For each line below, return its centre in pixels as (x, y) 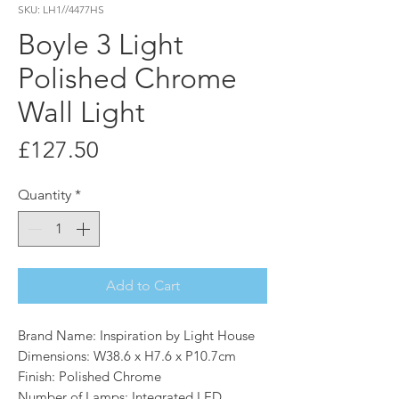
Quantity (45, 195)
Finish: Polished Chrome (90, 377)
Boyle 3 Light (101, 45)
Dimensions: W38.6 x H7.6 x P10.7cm (127, 356)
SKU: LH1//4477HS (61, 10)
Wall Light (81, 113)
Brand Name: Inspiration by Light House (136, 336)
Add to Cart (142, 286)
